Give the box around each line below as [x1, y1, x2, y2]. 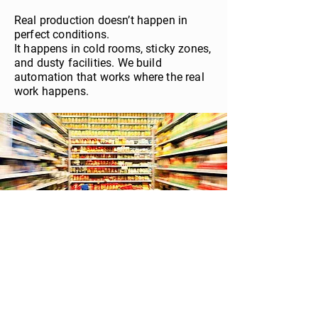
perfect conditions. [14, 28, 110, 41]
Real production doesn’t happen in [14, 13, 188, 27]
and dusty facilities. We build [14, 56, 162, 70]
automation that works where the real [14, 70, 204, 84]
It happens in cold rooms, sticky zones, [14, 42, 212, 55]
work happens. [14, 84, 89, 98]
